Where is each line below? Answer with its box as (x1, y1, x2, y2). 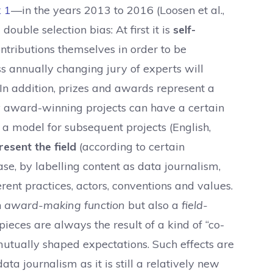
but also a (128, 198, 182, 212)
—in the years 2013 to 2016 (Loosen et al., (11, 3, 224, 17)
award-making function (4, 198, 128, 212)
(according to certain (76, 140, 185, 154)
